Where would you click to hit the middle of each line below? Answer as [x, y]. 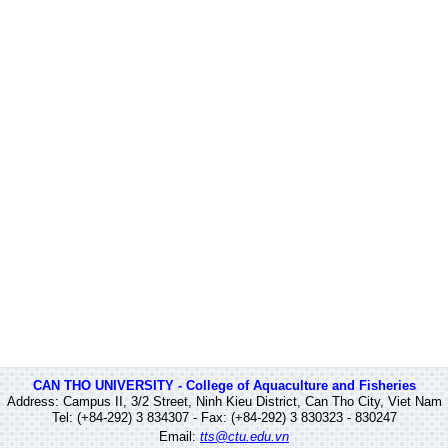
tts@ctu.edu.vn [244, 436]
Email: [179, 436]
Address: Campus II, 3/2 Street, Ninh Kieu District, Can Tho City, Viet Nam [224, 401]
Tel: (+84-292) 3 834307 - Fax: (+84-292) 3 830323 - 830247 [224, 417]
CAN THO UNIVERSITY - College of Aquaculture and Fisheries [224, 385]
